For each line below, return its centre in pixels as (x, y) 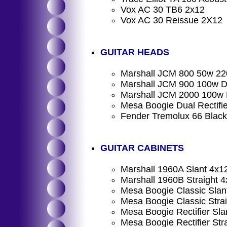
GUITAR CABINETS (142, 148)
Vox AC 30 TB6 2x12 (163, 10)
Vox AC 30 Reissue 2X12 (172, 20)
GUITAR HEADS (135, 52)
